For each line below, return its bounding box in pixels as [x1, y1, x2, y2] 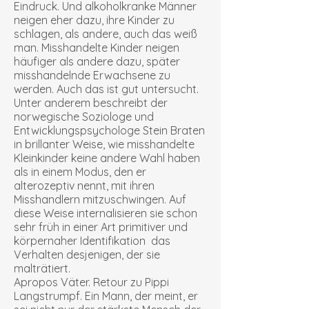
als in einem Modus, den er [14, 165, 146, 179]
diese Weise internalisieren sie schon [14, 206, 197, 220]
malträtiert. [14, 261, 70, 275]
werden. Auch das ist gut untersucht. [14, 82, 199, 96]
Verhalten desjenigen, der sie [14, 248, 160, 261]
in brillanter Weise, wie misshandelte [14, 137, 195, 151]
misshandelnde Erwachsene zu [14, 68, 170, 82]
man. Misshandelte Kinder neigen [14, 41, 179, 54]
